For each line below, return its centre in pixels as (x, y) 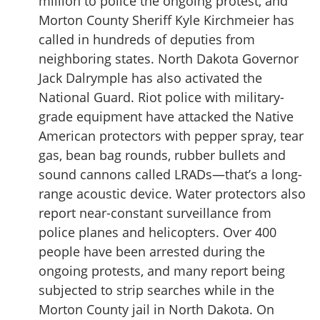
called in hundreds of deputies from (147, 39)
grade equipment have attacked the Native (166, 116)
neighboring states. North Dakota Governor (169, 59)
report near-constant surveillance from (155, 213)
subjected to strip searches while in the (156, 290)
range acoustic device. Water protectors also (172, 194)
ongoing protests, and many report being (162, 271)
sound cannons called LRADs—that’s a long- (170, 174)
